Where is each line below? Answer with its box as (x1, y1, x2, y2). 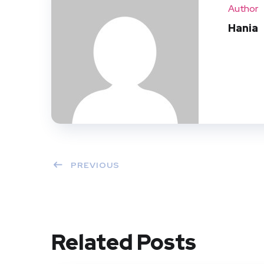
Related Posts (51, 228, 196, 256)
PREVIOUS (71, 160, 120, 170)
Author (228, 2, 258, 15)
